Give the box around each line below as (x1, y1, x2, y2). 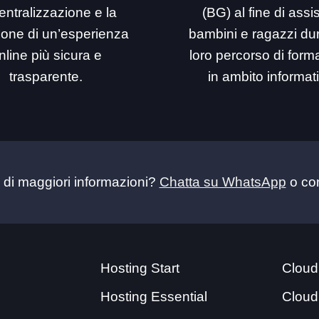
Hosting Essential (100, 288, 208, 304)
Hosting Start (100, 260, 180, 276)
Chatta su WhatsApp (159, 174, 286, 189)
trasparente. (9, 68, 83, 84)
